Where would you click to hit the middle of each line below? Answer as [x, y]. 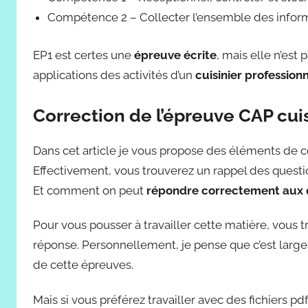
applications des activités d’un [114, 75]
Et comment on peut [90, 190]
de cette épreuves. [83, 265]
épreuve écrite [175, 55]
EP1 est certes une [84, 55]
